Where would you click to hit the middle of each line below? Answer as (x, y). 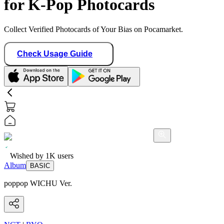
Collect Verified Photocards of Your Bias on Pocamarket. (93, 29)
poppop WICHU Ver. (38, 183)
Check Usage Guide (55, 53)
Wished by (28, 155)
